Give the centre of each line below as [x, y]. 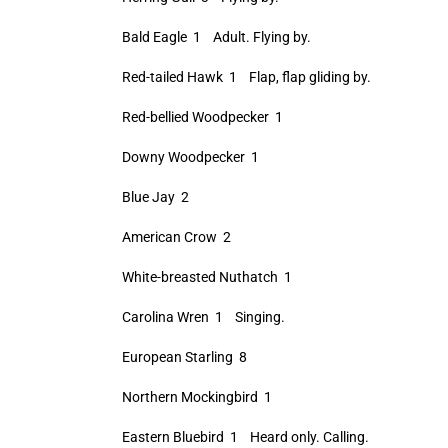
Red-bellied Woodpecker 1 [202, 117]
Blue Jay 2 [155, 197]
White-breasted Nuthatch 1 [206, 277]
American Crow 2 [176, 237]
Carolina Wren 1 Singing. [203, 317]
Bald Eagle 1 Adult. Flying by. [216, 37]
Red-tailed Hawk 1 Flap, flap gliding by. [246, 77]
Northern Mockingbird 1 [196, 397]
